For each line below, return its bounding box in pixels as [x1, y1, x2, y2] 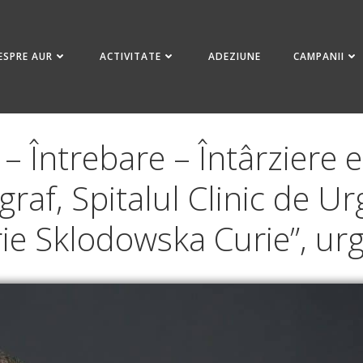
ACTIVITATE [100, 49, 162, 63]
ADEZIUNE [208, 49, 262, 63]
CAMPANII [293, 49, 345, 63]
